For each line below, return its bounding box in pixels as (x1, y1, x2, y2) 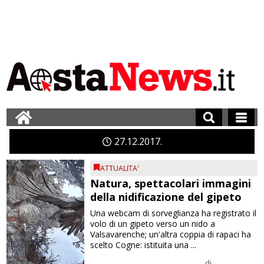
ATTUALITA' (100, 163, 140, 173)
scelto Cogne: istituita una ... (90, 239, 197, 250)
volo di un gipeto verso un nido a (90, 218, 216, 229)
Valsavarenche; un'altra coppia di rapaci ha (90, 229, 252, 240)
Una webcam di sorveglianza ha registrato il (90, 207, 257, 219)
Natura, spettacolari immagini (90, 176, 252, 190)
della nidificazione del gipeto (90, 190, 242, 204)
